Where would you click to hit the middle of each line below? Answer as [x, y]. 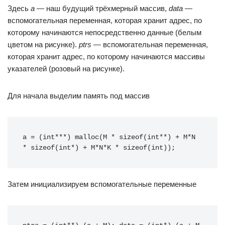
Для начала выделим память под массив [79, 96]
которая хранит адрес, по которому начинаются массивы [106, 57]
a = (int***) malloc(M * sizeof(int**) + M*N [109, 137]
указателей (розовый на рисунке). [66, 69]
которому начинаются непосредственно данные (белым [104, 32]
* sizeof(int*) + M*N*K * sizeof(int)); [99, 148]
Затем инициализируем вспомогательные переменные [102, 184]
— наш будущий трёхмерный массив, [102, 8]
